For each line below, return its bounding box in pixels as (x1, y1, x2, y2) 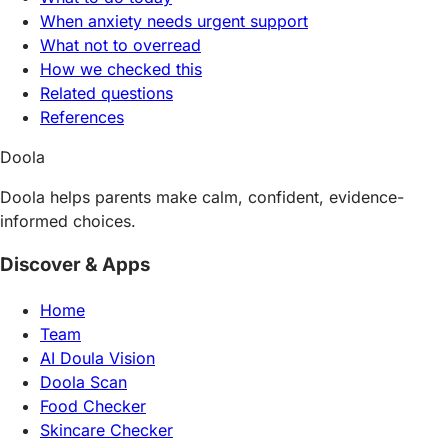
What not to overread (40, 34, 201, 55)
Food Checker (40, 396, 146, 417)
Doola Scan (40, 372, 127, 393)
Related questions (40, 82, 173, 103)
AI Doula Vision (40, 348, 155, 369)
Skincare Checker (40, 420, 173, 441)
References (40, 106, 124, 127)
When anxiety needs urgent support (40, 10, 308, 31)
